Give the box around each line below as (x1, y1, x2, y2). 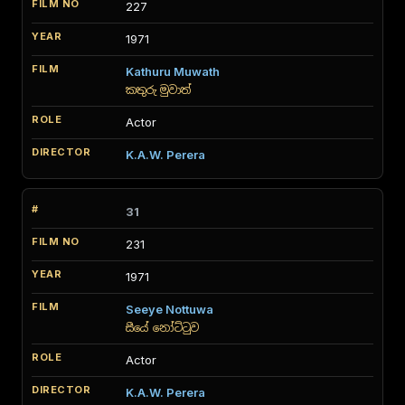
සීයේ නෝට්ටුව (126, 321, 199, 334)
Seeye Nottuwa (126, 302, 213, 316)
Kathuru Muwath (126, 64, 220, 79)
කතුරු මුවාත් (126, 83, 192, 97)
